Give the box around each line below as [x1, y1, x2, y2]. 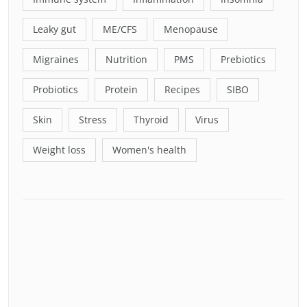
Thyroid [134, 112, 169, 126]
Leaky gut [33, 22, 76, 36]
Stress [79, 112, 107, 126]
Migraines [33, 52, 79, 66]
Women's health [112, 143, 186, 156]
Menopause [164, 22, 218, 36]
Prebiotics [221, 52, 266, 66]
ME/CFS [103, 22, 137, 36]
